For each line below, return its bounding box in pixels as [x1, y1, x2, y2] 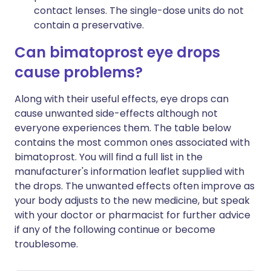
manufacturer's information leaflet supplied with [15, 165, 244, 178]
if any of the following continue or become [15, 223, 215, 237]
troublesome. [15, 237, 78, 251]
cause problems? [15, 62, 143, 82]
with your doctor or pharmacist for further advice [15, 208, 250, 222]
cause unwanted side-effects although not [15, 106, 218, 120]
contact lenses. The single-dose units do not [34, 4, 244, 18]
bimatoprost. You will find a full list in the [15, 150, 203, 164]
